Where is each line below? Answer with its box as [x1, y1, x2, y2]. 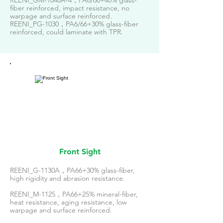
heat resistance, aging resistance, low [10, 198, 127, 207]
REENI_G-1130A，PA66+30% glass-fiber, [10, 166, 135, 175]
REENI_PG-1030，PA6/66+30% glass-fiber [10, 19, 138, 28]
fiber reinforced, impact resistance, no [10, 3, 129, 12]
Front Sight [59, 147, 101, 156]
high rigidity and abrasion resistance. [10, 174, 127, 183]
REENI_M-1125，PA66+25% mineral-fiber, [10, 190, 138, 199]
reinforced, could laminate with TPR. [10, 27, 125, 36]
